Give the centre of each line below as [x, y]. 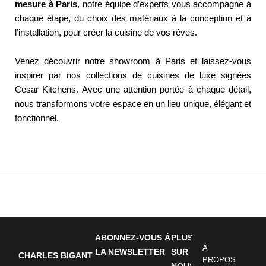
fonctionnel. [37, 118]
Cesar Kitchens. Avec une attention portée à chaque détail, [133, 89]
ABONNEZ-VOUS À [132, 237]
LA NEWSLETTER [130, 251]
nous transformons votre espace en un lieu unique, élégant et [133, 104]
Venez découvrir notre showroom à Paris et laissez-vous [133, 61]
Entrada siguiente [220, 192]
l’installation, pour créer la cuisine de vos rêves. [106, 33]
